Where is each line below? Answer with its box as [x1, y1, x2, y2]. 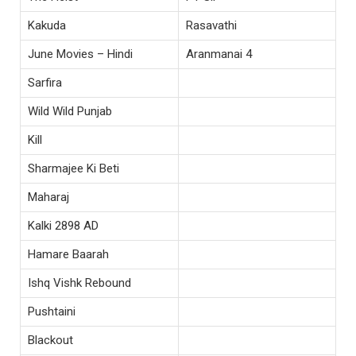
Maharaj [28, 190, 69, 205]
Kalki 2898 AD [28, 219, 99, 234]
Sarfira [28, 75, 62, 91]
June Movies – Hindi [28, 47, 133, 62]
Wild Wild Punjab [28, 104, 112, 119]
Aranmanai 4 [186, 47, 252, 62]
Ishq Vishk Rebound [28, 276, 131, 291]
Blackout [28, 333, 73, 348]
